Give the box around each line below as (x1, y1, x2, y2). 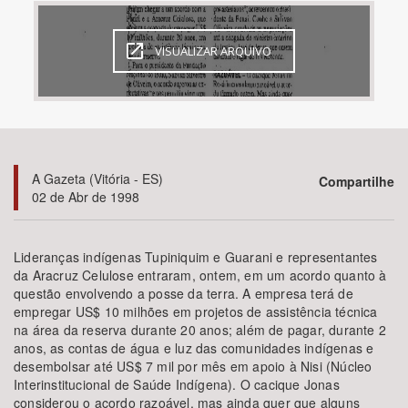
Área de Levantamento (14, 178, 138, 194)
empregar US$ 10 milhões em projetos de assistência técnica (14, 302, 378, 321)
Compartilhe (319, 171, 394, 190)
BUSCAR (315, 290, 367, 308)
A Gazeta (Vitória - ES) (32, 169, 163, 188)
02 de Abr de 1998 (32, 188, 139, 206)
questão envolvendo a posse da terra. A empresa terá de (14, 284, 353, 302)
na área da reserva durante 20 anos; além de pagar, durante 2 (14, 321, 387, 339)
